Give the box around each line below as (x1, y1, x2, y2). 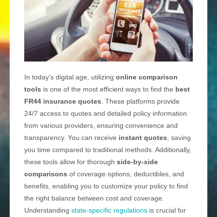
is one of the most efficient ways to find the (41, 85, 175, 93)
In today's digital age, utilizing (24, 73, 116, 81)
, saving (167, 134, 191, 142)
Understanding (24, 206, 71, 215)
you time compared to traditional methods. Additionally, (24, 146, 191, 154)
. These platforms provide (101, 97, 180, 106)
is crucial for (147, 206, 186, 215)
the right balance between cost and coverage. (24, 194, 164, 202)
